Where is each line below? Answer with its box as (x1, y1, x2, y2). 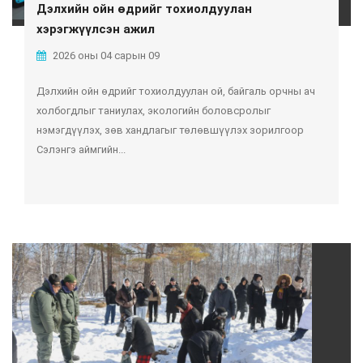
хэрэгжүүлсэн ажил (36, 22, 155, 36)
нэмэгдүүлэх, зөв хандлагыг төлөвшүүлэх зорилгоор (36, 124, 304, 136)
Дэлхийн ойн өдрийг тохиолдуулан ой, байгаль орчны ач (36, 85, 315, 97)
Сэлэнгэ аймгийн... (36, 143, 126, 156)
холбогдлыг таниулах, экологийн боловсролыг (36, 105, 271, 117)
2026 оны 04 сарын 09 (50, 49, 160, 62)
